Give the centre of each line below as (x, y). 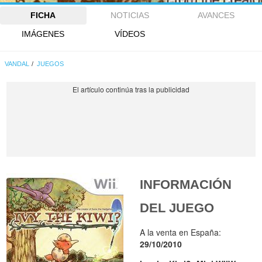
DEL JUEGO (177, 208)
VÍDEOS (130, 34)
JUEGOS (51, 64)
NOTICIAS (130, 15)
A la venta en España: (181, 232)
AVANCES (216, 15)
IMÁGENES (43, 34)
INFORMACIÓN (186, 185)
